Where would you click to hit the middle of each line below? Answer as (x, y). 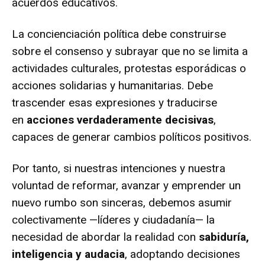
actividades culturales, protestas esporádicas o (129, 68)
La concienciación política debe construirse (119, 34)
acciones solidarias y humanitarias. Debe (112, 85)
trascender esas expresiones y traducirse (114, 102)
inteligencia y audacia (68, 254)
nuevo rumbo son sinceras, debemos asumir (122, 202)
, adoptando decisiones (182, 254)
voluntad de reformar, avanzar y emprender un (126, 185)
